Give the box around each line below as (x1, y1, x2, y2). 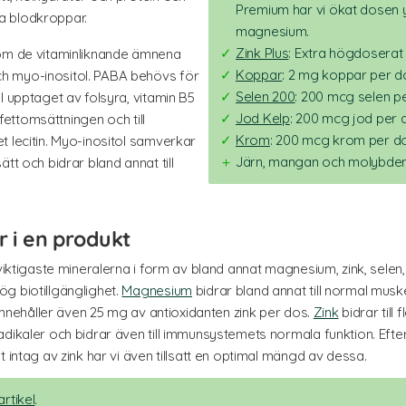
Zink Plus (236, 43, 289, 62)
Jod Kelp (236, 109, 290, 127)
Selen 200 (236, 87, 295, 105)
